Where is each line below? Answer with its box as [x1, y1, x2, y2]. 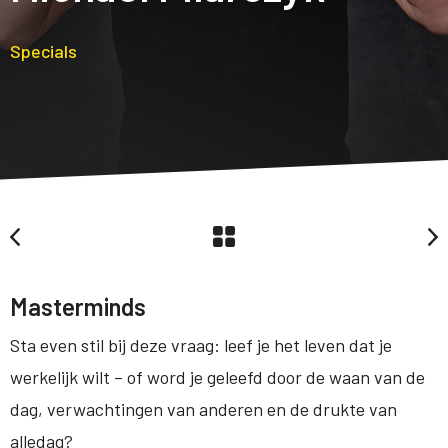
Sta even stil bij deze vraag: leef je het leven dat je [10, 333, 392, 356]
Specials [10, 39, 77, 62]
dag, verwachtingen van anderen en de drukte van [10, 397, 397, 420]
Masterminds [10, 291, 146, 321]
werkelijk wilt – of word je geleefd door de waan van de [10, 365, 425, 388]
